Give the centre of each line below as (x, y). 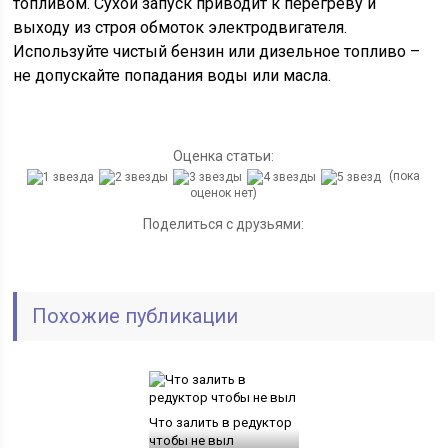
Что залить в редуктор (220, 422)
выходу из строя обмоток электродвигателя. (180, 27)
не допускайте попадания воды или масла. (172, 75)
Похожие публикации (135, 315)
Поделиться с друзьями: (224, 223)
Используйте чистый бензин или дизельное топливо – (217, 51)
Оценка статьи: (224, 156)
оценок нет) (224, 192)
